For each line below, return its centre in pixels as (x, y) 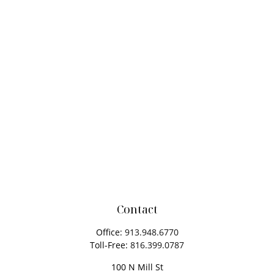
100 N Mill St (137, 267)
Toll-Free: (110, 245)
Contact (137, 209)
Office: (110, 232)
